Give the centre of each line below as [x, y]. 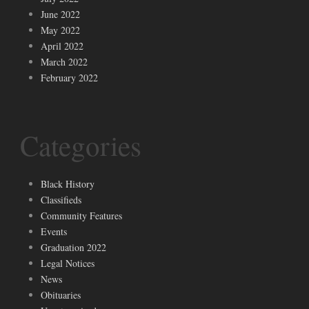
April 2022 [62, 46]
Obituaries [61, 295]
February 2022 [69, 78]
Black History [68, 184]
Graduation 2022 [73, 248]
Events [54, 232]
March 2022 [64, 62]
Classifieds [61, 200]
